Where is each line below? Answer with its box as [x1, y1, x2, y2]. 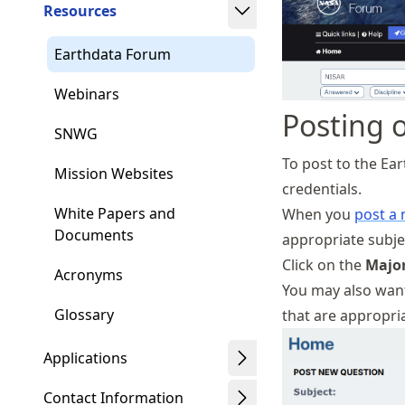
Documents [54, 225, 134, 245]
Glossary [54, 305, 114, 325]
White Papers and [54, 203, 175, 223]
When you [282, 204, 354, 224]
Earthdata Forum [54, 44, 171, 64]
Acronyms [54, 265, 123, 285]
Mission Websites [54, 164, 174, 184]
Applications [43, 348, 127, 368]
